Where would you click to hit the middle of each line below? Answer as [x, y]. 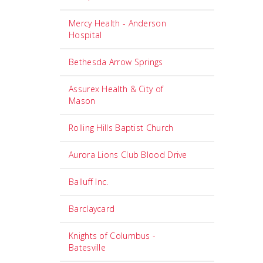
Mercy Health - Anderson [117, 23]
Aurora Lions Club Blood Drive [128, 155]
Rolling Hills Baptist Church [121, 128]
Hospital [85, 35]
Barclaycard [92, 209]
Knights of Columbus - [112, 236]
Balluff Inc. [89, 182]
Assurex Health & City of [116, 89]
